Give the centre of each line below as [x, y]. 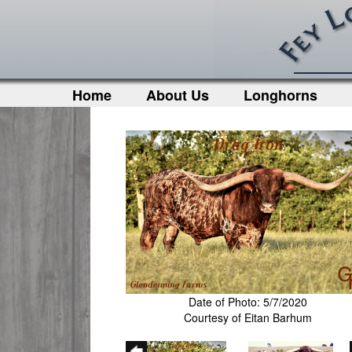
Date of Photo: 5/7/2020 [248, 301]
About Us [178, 95]
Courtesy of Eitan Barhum [248, 317]
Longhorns [280, 95]
